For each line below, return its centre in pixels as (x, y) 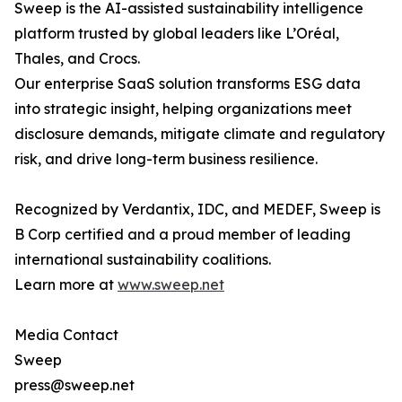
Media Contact (66, 335)
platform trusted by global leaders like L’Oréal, (177, 34)
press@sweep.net (74, 385)
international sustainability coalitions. (143, 260)
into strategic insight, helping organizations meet (183, 109)
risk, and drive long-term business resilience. (166, 159)
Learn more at (66, 285)
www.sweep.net (171, 285)
